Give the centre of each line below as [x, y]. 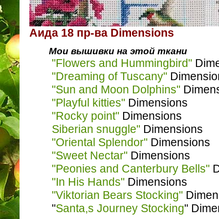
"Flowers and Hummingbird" [122, 63]
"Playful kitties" [88, 103]
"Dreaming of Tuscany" [109, 77]
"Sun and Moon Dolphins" [116, 90]
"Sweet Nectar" [90, 156]
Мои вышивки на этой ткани [118, 51]
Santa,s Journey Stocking [120, 208]
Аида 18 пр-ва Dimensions [102, 33]
